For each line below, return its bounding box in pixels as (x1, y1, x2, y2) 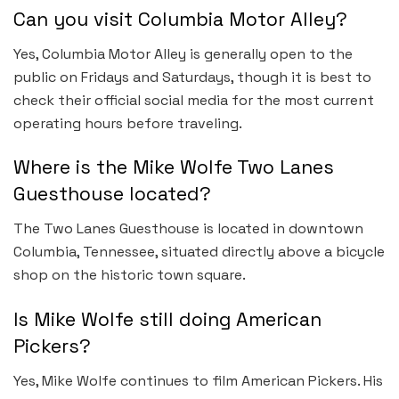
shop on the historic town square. (13, 265, 246, 285)
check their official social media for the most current (13, 90, 374, 110)
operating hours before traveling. (13, 113, 242, 133)
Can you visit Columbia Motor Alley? (13, 7, 347, 32)
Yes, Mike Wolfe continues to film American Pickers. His (13, 370, 383, 390)
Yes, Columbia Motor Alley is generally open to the (13, 44, 353, 63)
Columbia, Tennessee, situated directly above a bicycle (13, 242, 385, 262)
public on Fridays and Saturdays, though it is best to (13, 67, 371, 86)
